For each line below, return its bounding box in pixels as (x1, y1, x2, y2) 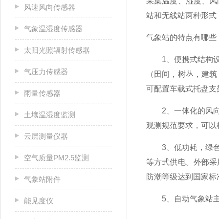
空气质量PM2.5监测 (24, 153, 89, 162)
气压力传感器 (24, 67, 68, 76)
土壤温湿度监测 (24, 110, 75, 119)
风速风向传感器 (24, 3, 75, 11)
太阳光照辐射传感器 (24, 46, 90, 54)
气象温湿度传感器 (24, 24, 83, 33)
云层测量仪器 (24, 132, 68, 140)
